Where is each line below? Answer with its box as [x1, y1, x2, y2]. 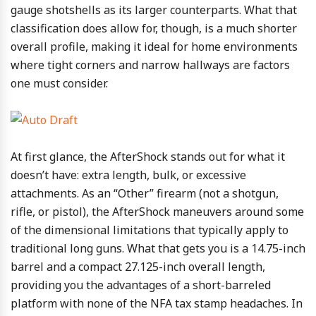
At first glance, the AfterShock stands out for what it [11, 149, 285, 164]
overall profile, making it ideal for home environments [11, 39, 298, 54]
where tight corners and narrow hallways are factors [11, 57, 290, 73]
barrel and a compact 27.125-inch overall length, [11, 259, 265, 274]
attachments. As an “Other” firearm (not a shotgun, [11, 186, 279, 201]
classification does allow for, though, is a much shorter [11, 20, 297, 36]
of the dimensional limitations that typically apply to [11, 222, 288, 238]
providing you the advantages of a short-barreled [11, 277, 271, 293]
